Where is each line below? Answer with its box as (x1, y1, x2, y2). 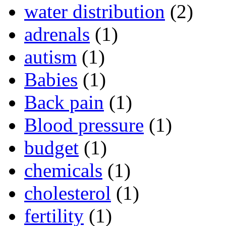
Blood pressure (24, 114, 144, 136)
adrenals (24, 23, 90, 45)
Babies (24, 69, 78, 91)
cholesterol (24, 182, 111, 204)
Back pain (24, 91, 104, 114)
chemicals (24, 159, 102, 182)
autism (24, 46, 77, 68)
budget (24, 137, 79, 159)
